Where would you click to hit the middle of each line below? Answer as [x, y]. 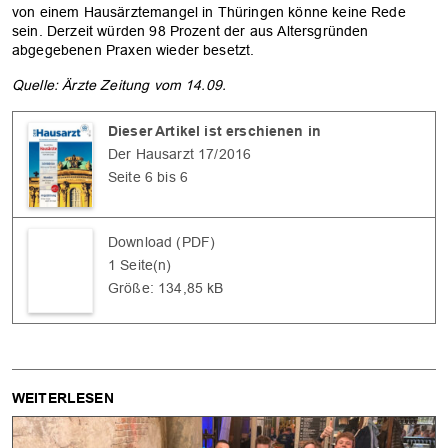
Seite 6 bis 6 [148, 176]
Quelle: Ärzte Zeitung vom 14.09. [119, 84]
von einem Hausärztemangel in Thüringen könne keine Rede [209, 11]
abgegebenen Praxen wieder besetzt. [133, 49]
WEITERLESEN [63, 397]
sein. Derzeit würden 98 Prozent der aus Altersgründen [190, 30]
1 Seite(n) [140, 264]
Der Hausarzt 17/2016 [180, 153]
